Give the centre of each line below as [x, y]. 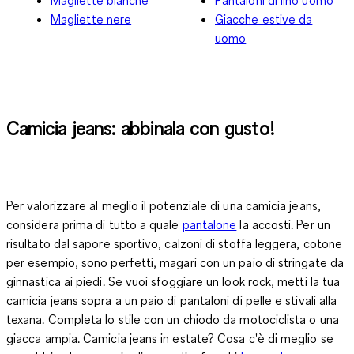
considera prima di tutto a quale [94, 224]
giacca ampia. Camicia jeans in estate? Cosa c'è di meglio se [170, 338]
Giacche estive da [264, 19]
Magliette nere [91, 19]
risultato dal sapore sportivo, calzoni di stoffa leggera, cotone [175, 243]
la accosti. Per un [283, 224]
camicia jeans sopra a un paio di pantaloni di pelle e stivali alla [172, 300]
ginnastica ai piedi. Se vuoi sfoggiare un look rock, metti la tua [173, 281]
